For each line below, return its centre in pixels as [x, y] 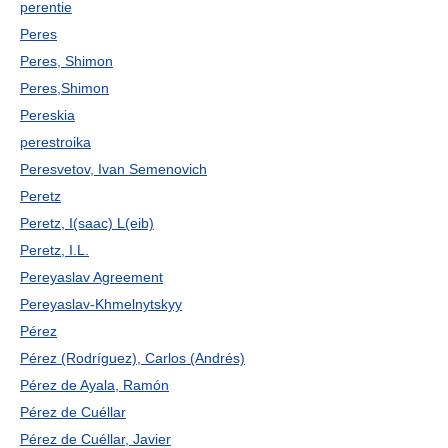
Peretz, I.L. [54, 250]
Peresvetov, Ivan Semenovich [113, 169]
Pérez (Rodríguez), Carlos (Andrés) [132, 358]
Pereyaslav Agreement [91, 277]
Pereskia [47, 115]
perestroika [55, 142]
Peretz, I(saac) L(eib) [87, 223]
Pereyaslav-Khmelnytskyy [101, 304]
